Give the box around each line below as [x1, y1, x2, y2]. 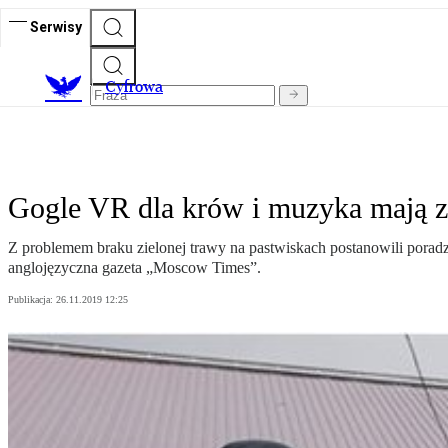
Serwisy [30, 18, 82, 35]
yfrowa [116, 77, 163, 97]
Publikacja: [8, 294, 56, 306]
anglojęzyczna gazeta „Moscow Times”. [8, 259, 261, 277]
